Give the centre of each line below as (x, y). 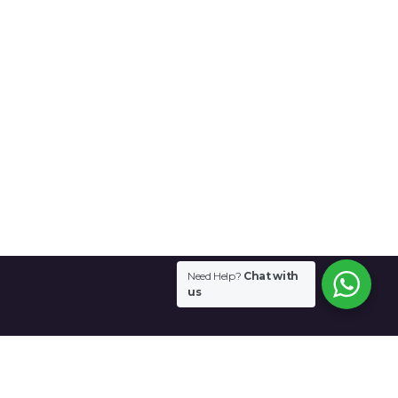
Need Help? (216, 276)
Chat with (271, 276)
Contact (99, 383)
